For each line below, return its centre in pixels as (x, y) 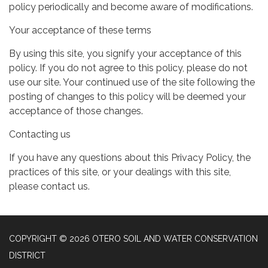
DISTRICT (27, 255)
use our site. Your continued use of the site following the (132, 82)
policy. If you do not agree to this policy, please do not (128, 68)
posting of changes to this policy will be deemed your (127, 96)
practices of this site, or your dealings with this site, (120, 172)
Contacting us (40, 134)
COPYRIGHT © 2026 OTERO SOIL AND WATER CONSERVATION (133, 238)
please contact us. (49, 186)
